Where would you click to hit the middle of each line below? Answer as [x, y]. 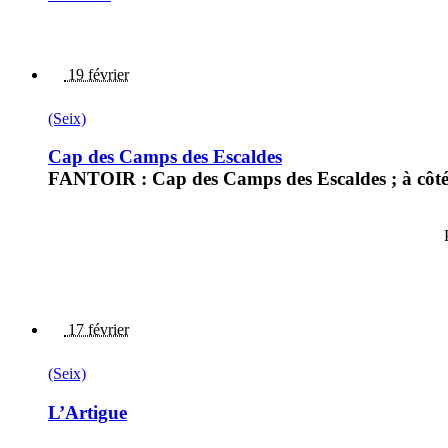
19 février [96, 74]
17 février [96, 330]
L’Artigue [87, 412]
